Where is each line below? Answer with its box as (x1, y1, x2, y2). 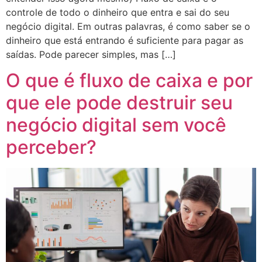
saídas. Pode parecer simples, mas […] (6, 48, 176, 60)
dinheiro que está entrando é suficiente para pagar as (6, 34, 243, 46)
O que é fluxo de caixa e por (6, 69, 253, 92)
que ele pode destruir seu (6, 91, 233, 115)
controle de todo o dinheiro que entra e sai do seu (6, 6, 229, 18)
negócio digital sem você (6, 113, 226, 137)
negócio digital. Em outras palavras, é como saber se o (6, 20, 250, 32)
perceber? (6, 136, 96, 159)
